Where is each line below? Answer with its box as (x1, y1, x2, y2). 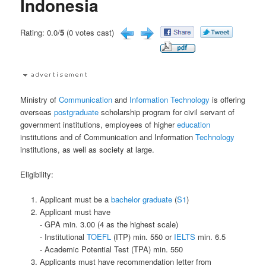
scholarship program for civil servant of (99, 106, 235, 118)
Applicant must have (39, 206, 110, 218)
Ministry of (20, 94, 59, 106)
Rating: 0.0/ (20, 26, 61, 38)
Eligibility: (20, 169, 54, 180)
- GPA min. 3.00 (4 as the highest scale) (39, 218, 178, 230)
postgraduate (54, 106, 99, 118)
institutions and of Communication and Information (20, 131, 196, 143)
